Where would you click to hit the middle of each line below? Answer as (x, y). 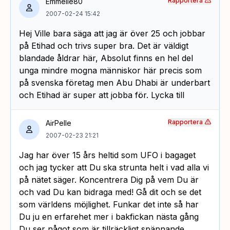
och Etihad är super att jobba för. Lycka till (102, 95)
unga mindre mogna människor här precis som (110, 70)
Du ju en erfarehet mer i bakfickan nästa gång (109, 216)
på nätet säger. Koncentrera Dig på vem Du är (109, 179)
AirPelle (59, 123)
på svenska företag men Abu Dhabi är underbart (114, 82)
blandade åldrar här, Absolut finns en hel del (106, 58)
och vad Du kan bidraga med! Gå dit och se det (110, 192)
